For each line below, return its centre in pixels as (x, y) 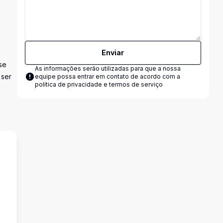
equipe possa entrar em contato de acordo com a (107, 76)
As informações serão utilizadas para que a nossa (108, 68)
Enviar (113, 53)
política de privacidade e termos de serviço (99, 84)
